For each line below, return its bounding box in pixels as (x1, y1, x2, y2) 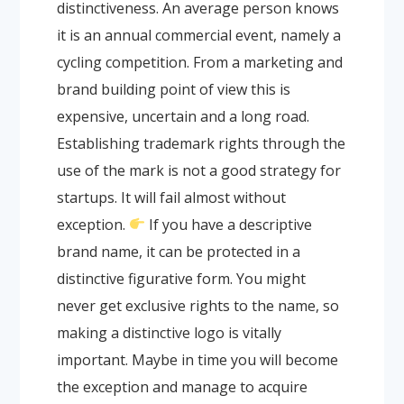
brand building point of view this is (56, 78, 290, 99)
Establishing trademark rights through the (56, 133, 345, 153)
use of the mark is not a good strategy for (56, 160, 341, 180)
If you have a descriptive (144, 214, 312, 234)
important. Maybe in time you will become (56, 349, 338, 370)
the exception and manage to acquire (56, 376, 308, 397)
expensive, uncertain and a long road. (56, 106, 309, 126)
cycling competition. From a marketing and (56, 51, 343, 72)
